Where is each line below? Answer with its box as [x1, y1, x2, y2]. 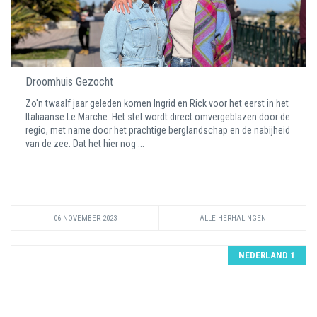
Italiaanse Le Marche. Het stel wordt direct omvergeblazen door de [25, 111, 290, 122]
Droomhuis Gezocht [25, 75, 113, 88]
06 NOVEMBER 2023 [53, 214, 117, 223]
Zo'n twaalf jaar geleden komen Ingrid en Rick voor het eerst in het [25, 98, 289, 109]
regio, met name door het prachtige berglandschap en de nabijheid [25, 125, 290, 136]
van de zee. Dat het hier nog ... [25, 138, 146, 149]
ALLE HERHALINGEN [199, 214, 266, 223]
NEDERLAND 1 [238, 250, 295, 260]
